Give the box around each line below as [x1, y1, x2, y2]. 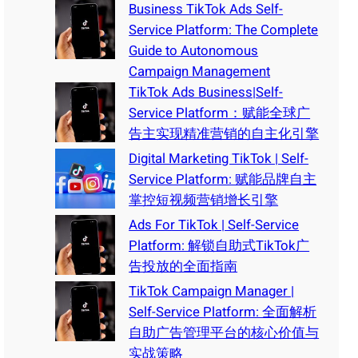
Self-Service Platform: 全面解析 [129, 301, 317, 322]
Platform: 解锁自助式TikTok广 [129, 235, 310, 256]
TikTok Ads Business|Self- [129, 82, 284, 102]
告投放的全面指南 [129, 256, 238, 276]
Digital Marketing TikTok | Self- [129, 148, 309, 169]
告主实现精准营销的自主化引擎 [129, 123, 320, 144]
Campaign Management [129, 61, 271, 82]
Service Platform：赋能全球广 [129, 102, 311, 123]
